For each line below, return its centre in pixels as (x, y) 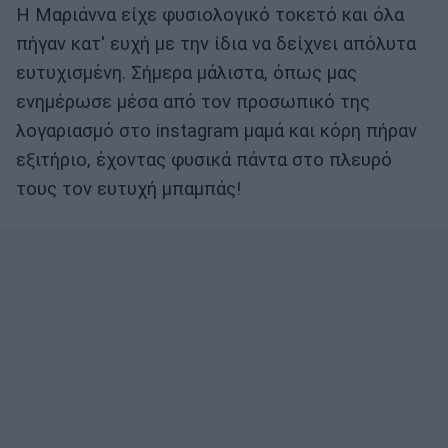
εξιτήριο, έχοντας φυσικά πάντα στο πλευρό (204, 160)
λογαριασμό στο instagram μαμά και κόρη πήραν (216, 131)
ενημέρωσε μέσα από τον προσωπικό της (193, 102)
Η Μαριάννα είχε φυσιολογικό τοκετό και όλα (210, 15)
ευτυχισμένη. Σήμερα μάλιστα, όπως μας (186, 73)
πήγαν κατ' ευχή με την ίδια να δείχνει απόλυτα (216, 44)
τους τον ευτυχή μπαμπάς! (128, 189)
